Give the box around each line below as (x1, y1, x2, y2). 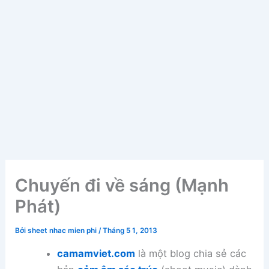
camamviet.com (56, 247, 135, 260)
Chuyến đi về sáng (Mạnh (15, 175, 229, 196)
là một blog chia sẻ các (134, 247, 246, 260)
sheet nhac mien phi (28, 226, 99, 235)
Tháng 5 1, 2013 (103, 226, 158, 235)
